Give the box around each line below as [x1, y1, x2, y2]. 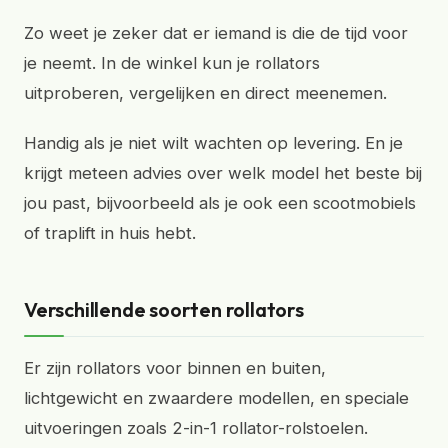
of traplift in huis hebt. [24, 223, 196, 243]
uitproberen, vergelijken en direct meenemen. [24, 83, 387, 103]
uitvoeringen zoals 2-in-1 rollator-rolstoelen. [24, 418, 368, 438]
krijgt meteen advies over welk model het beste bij [24, 163, 422, 183]
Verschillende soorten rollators [24, 297, 304, 322]
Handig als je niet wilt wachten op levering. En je [24, 133, 403, 153]
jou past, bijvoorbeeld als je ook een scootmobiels [24, 193, 416, 213]
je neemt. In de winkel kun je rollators [24, 53, 320, 73]
